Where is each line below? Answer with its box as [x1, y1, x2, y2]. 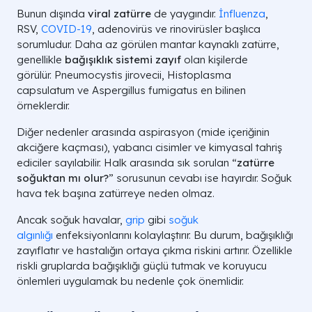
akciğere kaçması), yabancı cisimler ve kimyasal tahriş [17, 141, 282, 154]
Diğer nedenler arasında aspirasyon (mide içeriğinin [17, 125, 270, 139]
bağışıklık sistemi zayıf [65, 53, 181, 66]
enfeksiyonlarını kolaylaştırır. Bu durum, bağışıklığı [53, 228, 293, 242]
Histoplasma [167, 68, 231, 81]
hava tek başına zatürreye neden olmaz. [17, 187, 214, 200]
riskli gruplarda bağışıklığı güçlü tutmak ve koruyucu [17, 259, 267, 272]
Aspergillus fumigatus [92, 84, 198, 97]
